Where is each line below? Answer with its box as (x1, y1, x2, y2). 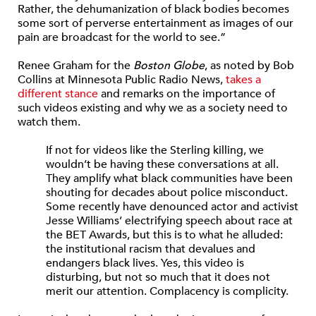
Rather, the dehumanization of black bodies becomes (18, 1, 289, 17)
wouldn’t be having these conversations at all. (46, 157, 279, 172)
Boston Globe (133, 58, 205, 73)
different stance (18, 86, 98, 102)
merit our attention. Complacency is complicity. (46, 284, 288, 299)
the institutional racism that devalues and (46, 241, 255, 257)
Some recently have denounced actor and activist (46, 199, 298, 214)
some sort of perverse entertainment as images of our (18, 16, 293, 31)
